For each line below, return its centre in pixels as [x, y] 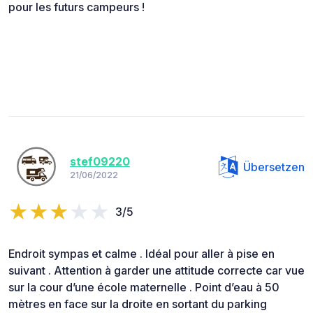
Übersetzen [274, 167]
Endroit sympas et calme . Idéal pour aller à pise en [141, 253]
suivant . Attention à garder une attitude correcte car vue [156, 270]
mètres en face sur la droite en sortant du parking [138, 304]
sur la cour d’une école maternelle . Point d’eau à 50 [144, 287]
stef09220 [100, 162]
